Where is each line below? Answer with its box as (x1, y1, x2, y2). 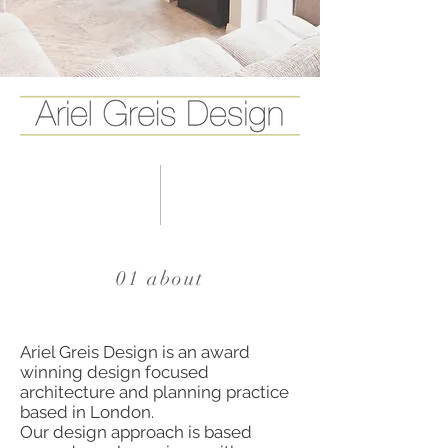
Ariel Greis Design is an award (20, 342, 250, 362)
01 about (116, 266, 204, 291)
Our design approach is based (20, 422, 252, 442)
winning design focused (20, 362, 209, 382)
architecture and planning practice (20, 382, 289, 402)
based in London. (20, 402, 154, 422)
